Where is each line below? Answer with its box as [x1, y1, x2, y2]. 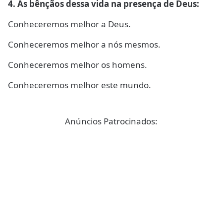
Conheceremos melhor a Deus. [8, 18, 131, 30]
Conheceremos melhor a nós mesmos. [8, 39, 161, 50]
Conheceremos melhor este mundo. [8, 79, 151, 91]
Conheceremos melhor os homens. [8, 59, 147, 70]
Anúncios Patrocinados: [64, 115, 158, 127]
